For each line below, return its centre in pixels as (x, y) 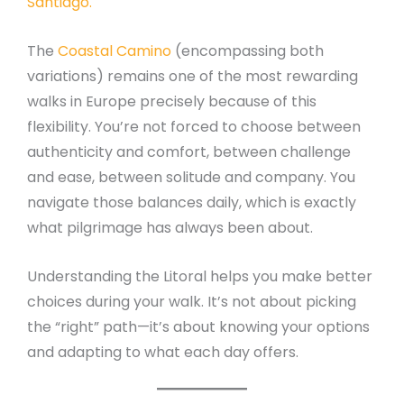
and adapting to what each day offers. (163, 352)
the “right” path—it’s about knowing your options (198, 326)
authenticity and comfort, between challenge (189, 152)
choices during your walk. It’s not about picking (192, 301)
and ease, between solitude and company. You (191, 177)
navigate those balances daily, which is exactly (192, 202)
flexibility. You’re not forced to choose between (194, 127)
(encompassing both (248, 51)
